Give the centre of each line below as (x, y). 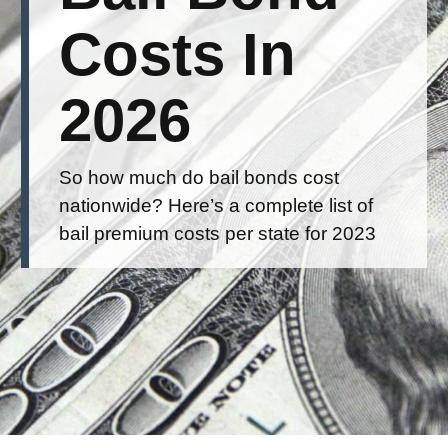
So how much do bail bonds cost (199, 177)
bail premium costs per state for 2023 (217, 233)
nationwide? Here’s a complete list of (216, 205)
